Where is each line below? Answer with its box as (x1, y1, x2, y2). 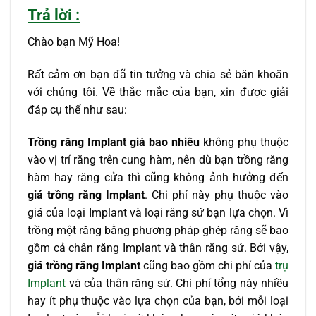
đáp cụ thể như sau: (28, 102, 127, 116)
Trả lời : (28, 5, 80, 24)
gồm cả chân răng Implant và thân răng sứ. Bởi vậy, (28, 241, 288, 255)
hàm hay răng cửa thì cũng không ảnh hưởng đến (28, 170, 288, 184)
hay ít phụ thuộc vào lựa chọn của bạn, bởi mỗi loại (28, 293, 288, 308)
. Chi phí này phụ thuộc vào (145, 188, 288, 202)
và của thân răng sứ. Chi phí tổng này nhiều (68, 276, 288, 290)
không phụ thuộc (200, 135, 288, 149)
